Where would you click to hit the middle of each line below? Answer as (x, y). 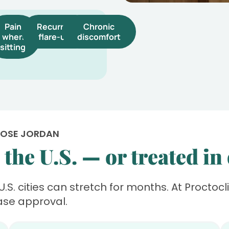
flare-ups (57, 37)
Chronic (99, 26)
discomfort (99, 37)
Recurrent (57, 26)
